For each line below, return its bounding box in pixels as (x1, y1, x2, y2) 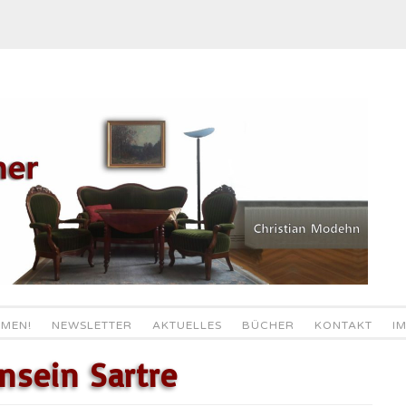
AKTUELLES (151, 319, 222, 332)
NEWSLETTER (51, 319, 132, 332)
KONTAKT (314, 319, 372, 332)
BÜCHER (241, 319, 295, 332)
